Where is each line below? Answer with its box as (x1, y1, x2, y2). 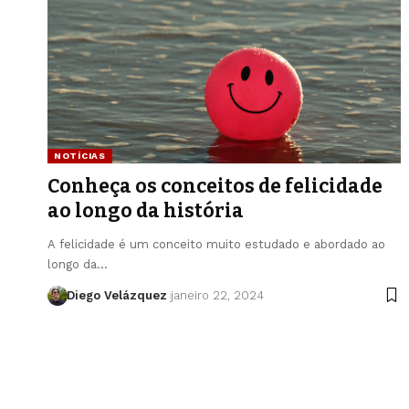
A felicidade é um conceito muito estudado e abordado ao (47, 236, 385, 251)
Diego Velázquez (66, 288, 167, 302)
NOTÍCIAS (54, 150, 106, 161)
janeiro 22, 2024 (170, 288, 264, 302)
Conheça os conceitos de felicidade (47, 173, 383, 198)
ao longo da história (47, 198, 244, 223)
